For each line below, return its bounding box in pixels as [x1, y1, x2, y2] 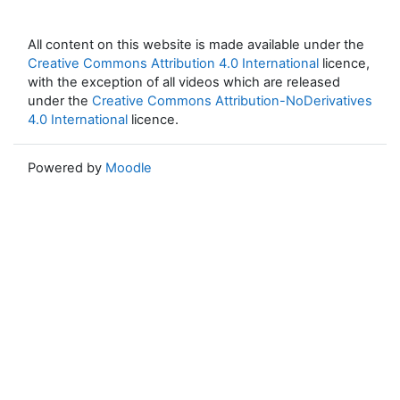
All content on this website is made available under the [28, 36, 364, 53]
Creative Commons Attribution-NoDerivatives [92, 92, 372, 109]
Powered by [28, 159, 105, 176]
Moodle [105, 159, 152, 176]
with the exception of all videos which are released [28, 73, 340, 90]
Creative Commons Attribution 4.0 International [28, 54, 319, 71]
